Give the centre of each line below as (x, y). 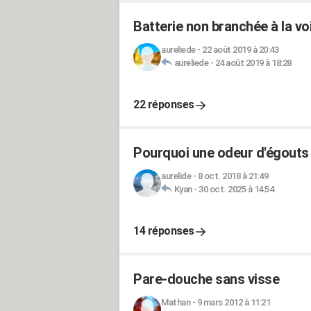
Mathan (176, 302)
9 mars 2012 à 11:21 (233, 302)
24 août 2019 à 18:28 (253, 63)
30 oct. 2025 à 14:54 (236, 189)
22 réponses (164, 104)
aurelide (176, 176)
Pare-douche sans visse (206, 279)
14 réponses (164, 231)
